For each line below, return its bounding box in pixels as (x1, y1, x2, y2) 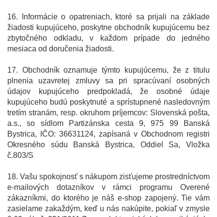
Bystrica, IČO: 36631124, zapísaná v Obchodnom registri (7, 130, 210, 139)
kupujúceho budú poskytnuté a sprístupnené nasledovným (7, 98, 210, 107)
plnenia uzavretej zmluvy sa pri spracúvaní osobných (7, 77, 210, 85)
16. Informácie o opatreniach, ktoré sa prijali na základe (7, 13, 210, 21)
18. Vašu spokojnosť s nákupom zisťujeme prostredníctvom (7, 172, 210, 181)
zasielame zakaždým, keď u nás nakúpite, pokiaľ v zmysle (7, 204, 210, 213)
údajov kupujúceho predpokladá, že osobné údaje (7, 87, 210, 96)
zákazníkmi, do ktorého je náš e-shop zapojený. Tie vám (7, 194, 210, 202)
